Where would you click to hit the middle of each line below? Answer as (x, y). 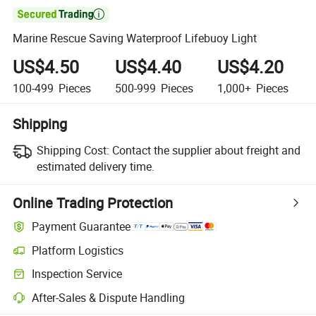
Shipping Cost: (73, 150)
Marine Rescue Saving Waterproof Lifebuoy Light (135, 38)
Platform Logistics (78, 250)
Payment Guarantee (81, 227)
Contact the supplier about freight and (206, 150)
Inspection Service (77, 274)
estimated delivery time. (95, 166)
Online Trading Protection (93, 202)
